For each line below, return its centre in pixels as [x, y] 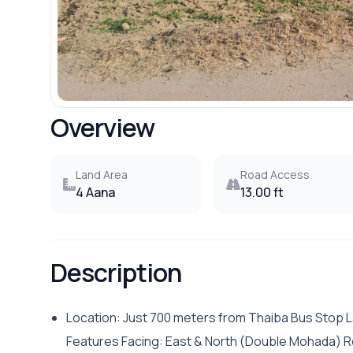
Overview [103, 128]
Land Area [102, 175]
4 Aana [95, 193]
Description [116, 273]
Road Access [275, 175]
